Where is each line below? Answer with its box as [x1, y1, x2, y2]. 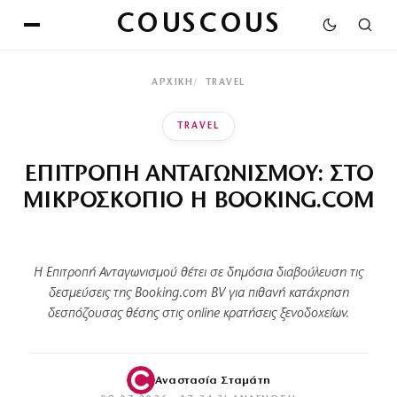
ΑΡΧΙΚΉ [151, 78, 194, 88]
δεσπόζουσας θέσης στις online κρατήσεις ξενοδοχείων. [48, 307, 349, 321]
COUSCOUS [115, 11, 282, 39]
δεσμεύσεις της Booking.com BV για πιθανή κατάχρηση [48, 286, 349, 300]
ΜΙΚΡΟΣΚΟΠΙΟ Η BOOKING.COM [22, 190, 375, 214]
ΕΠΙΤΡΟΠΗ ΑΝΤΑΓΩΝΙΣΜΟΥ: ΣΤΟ [23, 163, 374, 187]
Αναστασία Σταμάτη [154, 374, 271, 386]
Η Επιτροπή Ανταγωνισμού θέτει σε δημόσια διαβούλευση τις [34, 266, 363, 280]
